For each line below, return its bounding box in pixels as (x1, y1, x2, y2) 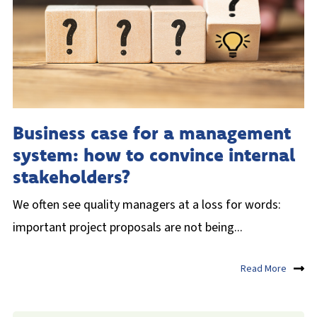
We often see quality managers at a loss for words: (13, 195, 281, 214)
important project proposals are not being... (13, 218, 243, 236)
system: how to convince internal (13, 142, 295, 166)
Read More (241, 262, 287, 277)
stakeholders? (13, 164, 130, 188)
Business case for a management (13, 120, 291, 144)
